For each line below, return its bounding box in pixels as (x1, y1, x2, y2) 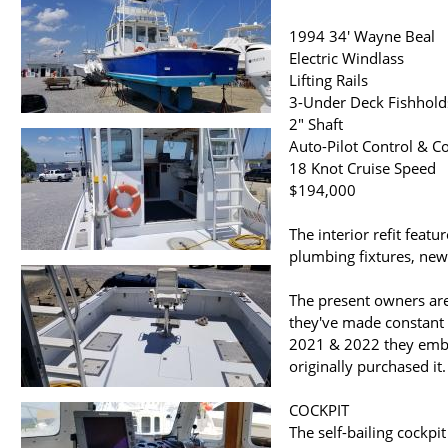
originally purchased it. (289, 356, 446, 377)
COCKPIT (289, 400, 349, 421)
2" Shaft (289, 114, 343, 135)
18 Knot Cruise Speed (289, 158, 436, 179)
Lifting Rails (289, 70, 368, 91)
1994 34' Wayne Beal (289, 26, 435, 47)
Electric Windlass (289, 48, 404, 69)
